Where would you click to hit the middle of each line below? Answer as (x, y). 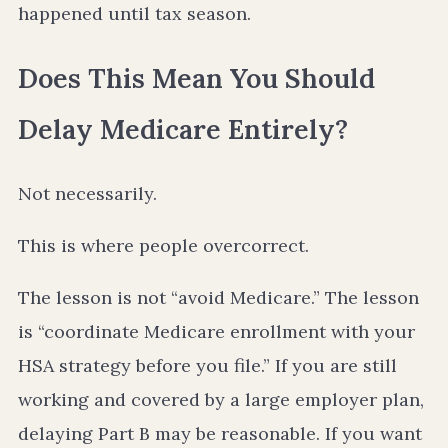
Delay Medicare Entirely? (183, 128)
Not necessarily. (87, 194)
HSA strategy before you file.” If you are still (207, 366)
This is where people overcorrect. (163, 246)
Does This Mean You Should (196, 77)
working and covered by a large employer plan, (221, 400)
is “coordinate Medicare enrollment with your (216, 332)
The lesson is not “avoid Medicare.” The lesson (218, 298)
